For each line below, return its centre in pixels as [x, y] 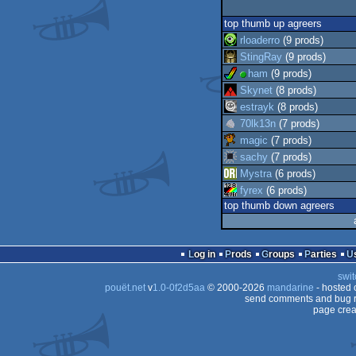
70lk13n [258, 124]
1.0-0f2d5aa [178, 288]
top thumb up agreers [273, 24]
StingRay [261, 57]
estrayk [257, 107]
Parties [323, 254]
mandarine [290, 288]
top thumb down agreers [279, 206]
